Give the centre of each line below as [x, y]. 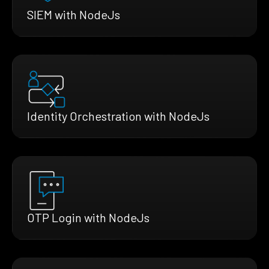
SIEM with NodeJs [74, 15]
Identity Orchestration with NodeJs [118, 116]
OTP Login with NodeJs [88, 218]
